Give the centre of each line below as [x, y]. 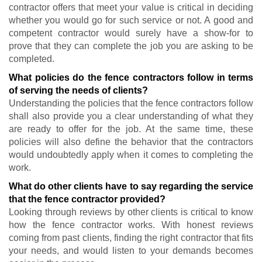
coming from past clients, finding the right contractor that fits [131, 237]
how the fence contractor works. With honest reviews [131, 225]
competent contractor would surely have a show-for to [131, 33]
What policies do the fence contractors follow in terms [131, 77]
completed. [32, 58]
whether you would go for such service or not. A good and [131, 20]
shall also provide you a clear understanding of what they [131, 116]
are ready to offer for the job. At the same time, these [131, 129]
